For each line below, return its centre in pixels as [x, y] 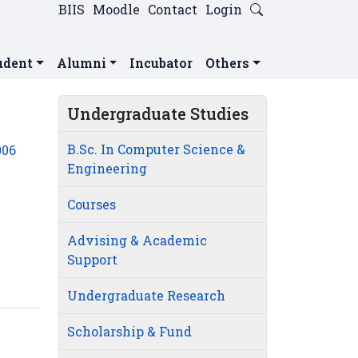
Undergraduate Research [146, 296]
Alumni [81, 63]
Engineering [107, 169]
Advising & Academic [137, 241]
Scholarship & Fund [129, 332]
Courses [91, 205]
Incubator [161, 63]
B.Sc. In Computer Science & [156, 149]
